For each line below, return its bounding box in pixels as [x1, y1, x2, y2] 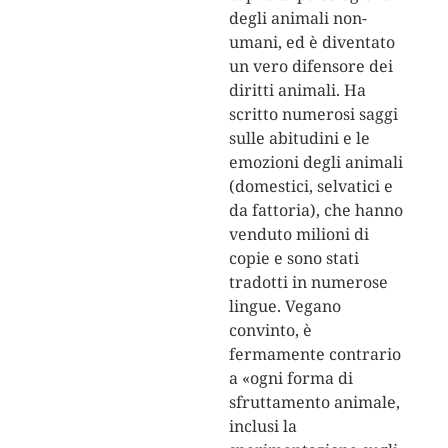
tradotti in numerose [228, 271, 388, 294]
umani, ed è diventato [228, 31, 395, 54]
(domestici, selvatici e [228, 175, 393, 198]
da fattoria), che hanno [228, 199, 403, 222]
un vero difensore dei [228, 55, 393, 78]
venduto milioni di [228, 223, 369, 246]
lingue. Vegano [228, 295, 341, 318]
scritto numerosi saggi [228, 103, 398, 126]
